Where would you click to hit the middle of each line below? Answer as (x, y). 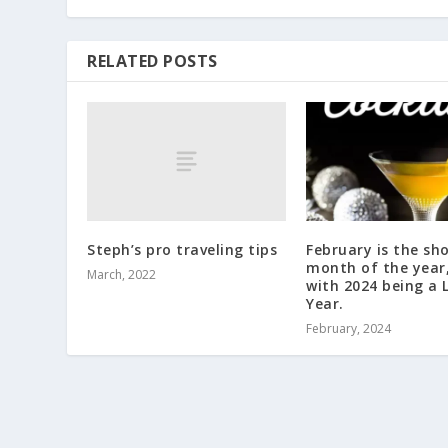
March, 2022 (122, 274)
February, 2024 (348, 328)
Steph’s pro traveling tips (182, 249)
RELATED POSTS (152, 60)
